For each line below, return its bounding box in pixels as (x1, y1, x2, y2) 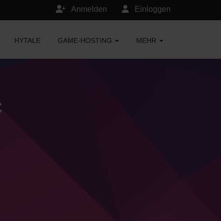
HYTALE (14, 37, 40, 44)
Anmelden (70, 5, 107, 13)
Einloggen (133, 5, 171, 13)
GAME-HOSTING (58, 37, 114, 44)
